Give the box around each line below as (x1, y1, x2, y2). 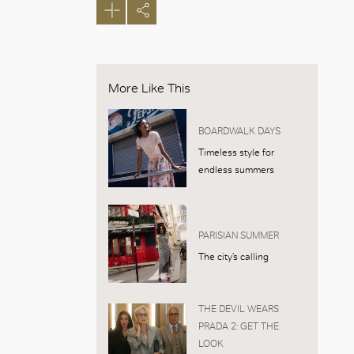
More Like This (108, 80, 190, 96)
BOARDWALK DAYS (198, 126, 281, 137)
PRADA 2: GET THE (198, 320, 279, 332)
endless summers (198, 164, 274, 176)
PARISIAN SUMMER (198, 230, 279, 242)
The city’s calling (198, 251, 269, 263)
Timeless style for (198, 147, 274, 159)
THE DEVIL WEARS (198, 303, 279, 314)
